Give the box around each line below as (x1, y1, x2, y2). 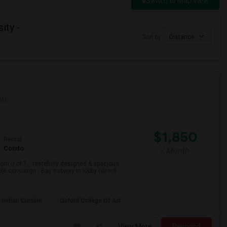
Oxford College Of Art (60, 197, 121, 204)
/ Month (161, 146, 190, 156)
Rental (4, 136, 22, 143)
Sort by (142, 33, 161, 41)
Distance (169, 33, 196, 41)
